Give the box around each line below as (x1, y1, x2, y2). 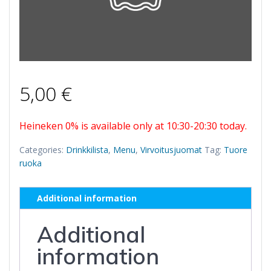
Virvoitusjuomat (140, 144, 202, 155)
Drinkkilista (66, 144, 108, 155)
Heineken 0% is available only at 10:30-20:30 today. (19, 119, 247, 132)
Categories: (19, 144, 66, 155)
